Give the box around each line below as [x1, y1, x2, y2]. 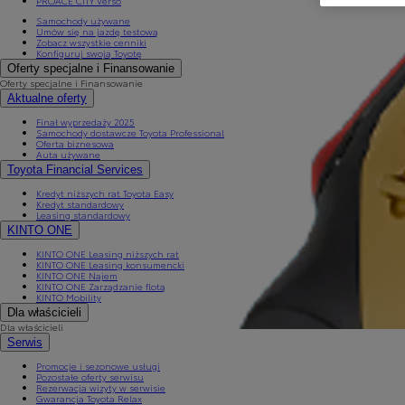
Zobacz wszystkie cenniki [36, 35, 146, 49]
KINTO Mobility [36, 290, 101, 304]
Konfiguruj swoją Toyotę [36, 46, 142, 60]
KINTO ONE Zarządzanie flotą [36, 279, 165, 293]
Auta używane [36, 147, 100, 161]
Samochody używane [36, 14, 130, 27]
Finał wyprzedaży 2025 [36, 115, 135, 128]
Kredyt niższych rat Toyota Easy [36, 186, 174, 200]
